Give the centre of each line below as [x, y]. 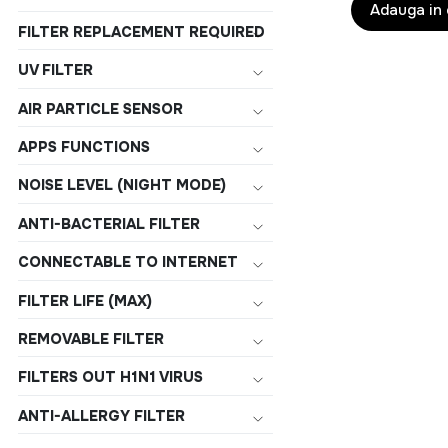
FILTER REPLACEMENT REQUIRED [141, 31]
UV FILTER [55, 70]
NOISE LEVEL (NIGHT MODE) [122, 185]
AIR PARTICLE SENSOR [100, 108]
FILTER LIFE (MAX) [85, 300]
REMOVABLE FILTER [91, 338]
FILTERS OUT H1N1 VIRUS [110, 377]
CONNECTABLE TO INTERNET [128, 262]
